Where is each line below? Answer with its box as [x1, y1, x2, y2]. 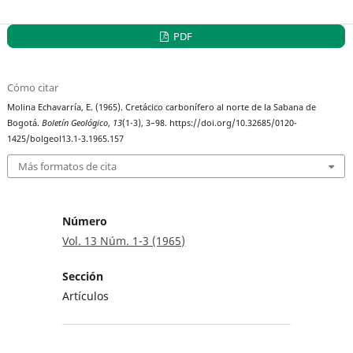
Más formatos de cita [18, 159, 117, 174]
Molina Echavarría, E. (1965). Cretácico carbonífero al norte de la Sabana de [7, 101, 317, 113]
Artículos [62, 288, 110, 304]
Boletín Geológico [42, 117, 109, 128]
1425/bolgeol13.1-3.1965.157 [7, 132, 124, 144]
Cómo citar [7, 80, 59, 95]
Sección [62, 269, 104, 284]
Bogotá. [7, 117, 43, 128]
